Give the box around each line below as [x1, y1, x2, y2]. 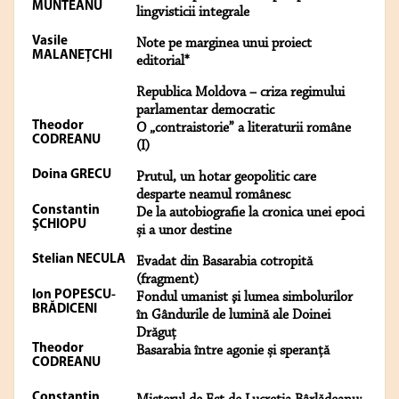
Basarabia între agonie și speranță [136, 344, 330, 359]
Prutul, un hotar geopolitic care [136, 170, 316, 185]
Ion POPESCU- [32, 289, 116, 303]
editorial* [136, 54, 190, 69]
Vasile [32, 35, 68, 49]
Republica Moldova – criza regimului [136, 85, 345, 101]
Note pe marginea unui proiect [136, 37, 312, 52]
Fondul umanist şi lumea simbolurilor [136, 290, 353, 305]
